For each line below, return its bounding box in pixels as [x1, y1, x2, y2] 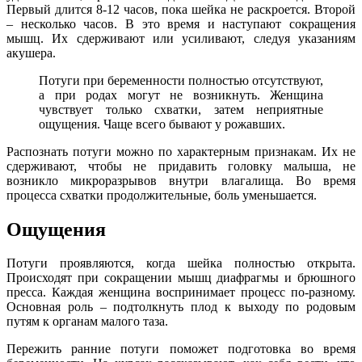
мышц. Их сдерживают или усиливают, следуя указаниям [6, 31, 356, 45]
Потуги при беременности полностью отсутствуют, [39, 73, 323, 87]
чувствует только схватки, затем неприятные [39, 102, 323, 116]
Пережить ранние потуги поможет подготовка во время [6, 342, 356, 356]
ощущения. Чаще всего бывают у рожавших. [39, 116, 285, 131]
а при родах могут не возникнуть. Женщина [39, 87, 323, 102]
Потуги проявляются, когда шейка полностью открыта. [6, 256, 356, 271]
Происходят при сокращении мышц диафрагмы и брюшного [6, 271, 356, 285]
